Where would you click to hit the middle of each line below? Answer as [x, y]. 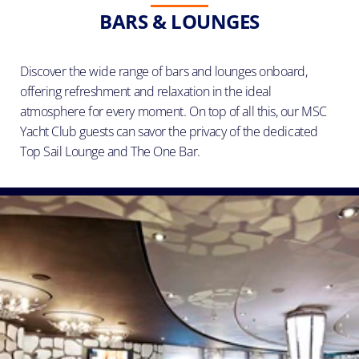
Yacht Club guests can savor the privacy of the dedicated [169, 131]
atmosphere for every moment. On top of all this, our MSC [173, 111]
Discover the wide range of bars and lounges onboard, [164, 71]
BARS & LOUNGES [179, 21]
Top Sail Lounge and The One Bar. [110, 151]
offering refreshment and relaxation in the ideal [146, 91]
